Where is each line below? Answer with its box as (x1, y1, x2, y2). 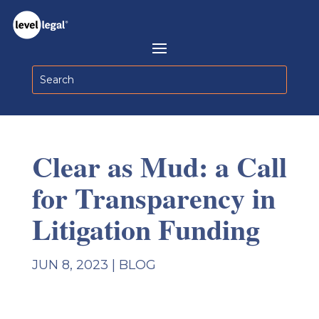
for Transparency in (31, 177, 276, 219)
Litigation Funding (31, 208, 260, 250)
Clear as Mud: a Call (31, 145, 287, 187)
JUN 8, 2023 (31, 257, 108, 273)
